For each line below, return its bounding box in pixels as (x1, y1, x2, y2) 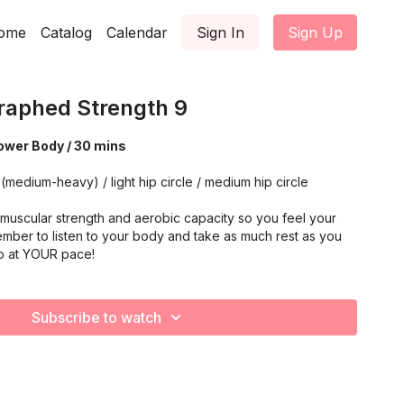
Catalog (41, 23, 92, 41)
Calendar (106, 23, 168, 41)
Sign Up (288, 23, 343, 41)
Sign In (197, 23, 244, 41)
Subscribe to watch (32, 308, 161, 326)
